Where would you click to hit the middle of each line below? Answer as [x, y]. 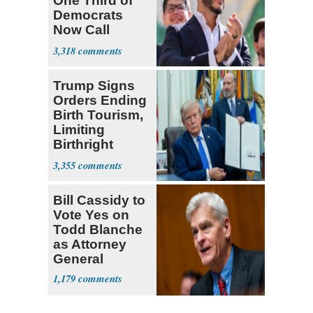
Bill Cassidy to [99, 201]
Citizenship [89, 159]
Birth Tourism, [98, 115]
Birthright [83, 145]
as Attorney [90, 245]
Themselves [92, 45]
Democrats [88, 15]
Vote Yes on [91, 215]
